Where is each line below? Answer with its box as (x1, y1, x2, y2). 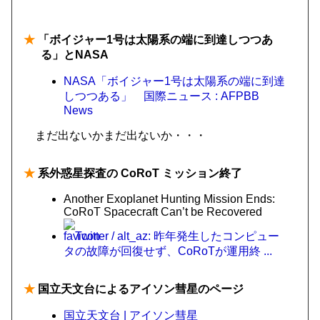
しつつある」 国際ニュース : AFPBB (64, 90, 259, 102)
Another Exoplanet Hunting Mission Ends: (64, 193, 275, 205)
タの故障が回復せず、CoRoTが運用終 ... (64, 245, 272, 257)
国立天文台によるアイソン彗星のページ (35, 283, 244, 295)
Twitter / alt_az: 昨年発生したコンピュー (75, 230, 279, 242)
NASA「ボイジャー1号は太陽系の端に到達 (64, 75, 285, 87)
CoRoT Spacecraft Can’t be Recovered (64, 206, 262, 218)
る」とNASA (41, 49, 109, 61)
